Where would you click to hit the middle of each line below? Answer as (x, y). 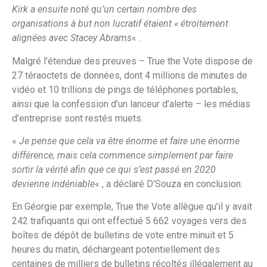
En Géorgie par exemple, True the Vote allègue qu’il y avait (132, 207)
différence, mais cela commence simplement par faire (122, 156)
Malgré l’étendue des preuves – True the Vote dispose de (132, 61)
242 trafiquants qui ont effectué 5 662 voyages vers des (129, 221)
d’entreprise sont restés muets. (77, 118)
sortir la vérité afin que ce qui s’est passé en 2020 (114, 170)
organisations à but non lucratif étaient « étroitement (120, 24)
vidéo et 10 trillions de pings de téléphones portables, (125, 89)
